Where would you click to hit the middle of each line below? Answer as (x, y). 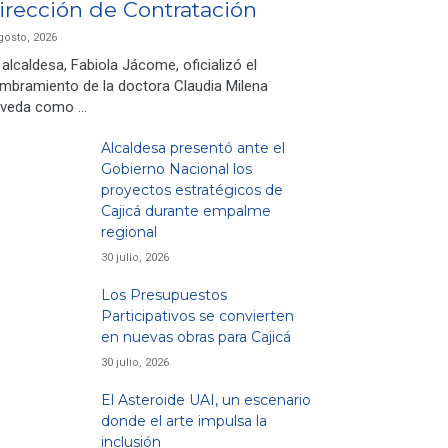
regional (129, 232)
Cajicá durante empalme (186, 211)
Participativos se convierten (197, 316)
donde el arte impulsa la (184, 421)
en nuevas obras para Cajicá (196, 337)
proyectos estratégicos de (192, 190)
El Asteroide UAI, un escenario (206, 400)
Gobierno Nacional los (176, 169)
